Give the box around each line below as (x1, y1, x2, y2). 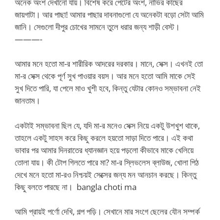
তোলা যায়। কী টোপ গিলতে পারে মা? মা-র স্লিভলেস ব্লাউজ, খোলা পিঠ (15, 156, 199, 168)
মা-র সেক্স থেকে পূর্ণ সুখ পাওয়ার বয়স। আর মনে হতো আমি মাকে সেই (15, 70, 195, 82)
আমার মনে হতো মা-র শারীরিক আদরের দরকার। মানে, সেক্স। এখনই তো (15, 58, 203, 69)
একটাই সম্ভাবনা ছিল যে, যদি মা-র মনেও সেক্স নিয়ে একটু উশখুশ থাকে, (15, 119, 200, 131)
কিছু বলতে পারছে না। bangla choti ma (15, 181, 137, 192)
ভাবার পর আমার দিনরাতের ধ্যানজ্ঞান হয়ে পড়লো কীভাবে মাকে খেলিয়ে (15, 144, 193, 156)
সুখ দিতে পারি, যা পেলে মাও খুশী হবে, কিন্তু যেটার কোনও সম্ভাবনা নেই (15, 82, 201, 94)
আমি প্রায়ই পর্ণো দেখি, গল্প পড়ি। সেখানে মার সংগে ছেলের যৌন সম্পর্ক (15, 206, 200, 217)
